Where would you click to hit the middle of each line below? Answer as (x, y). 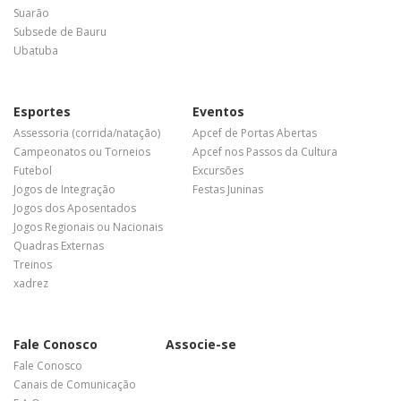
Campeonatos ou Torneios (82, 151)
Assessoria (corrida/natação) (87, 132)
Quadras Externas (59, 245)
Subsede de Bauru (60, 31)
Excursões (218, 170)
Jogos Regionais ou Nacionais (88, 226)
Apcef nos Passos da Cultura (265, 151)
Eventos (218, 111)
